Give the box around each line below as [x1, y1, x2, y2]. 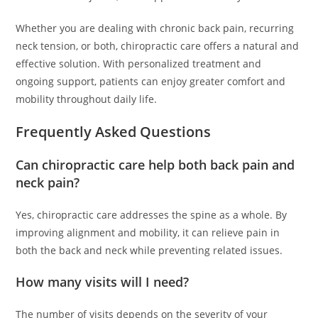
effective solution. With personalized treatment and [16, 57, 262, 70]
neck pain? [16, 174, 80, 191]
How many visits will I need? [16, 273, 190, 290]
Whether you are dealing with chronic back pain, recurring [16, 21, 295, 35]
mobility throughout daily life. [16, 92, 158, 106]
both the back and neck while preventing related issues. [16, 243, 283, 257]
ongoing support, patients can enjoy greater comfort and [16, 75, 286, 88]
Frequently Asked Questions [16, 122, 212, 141]
